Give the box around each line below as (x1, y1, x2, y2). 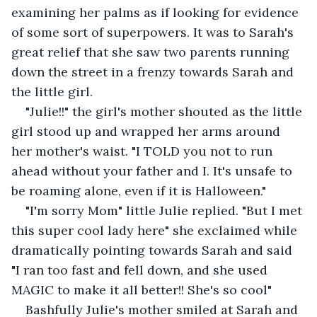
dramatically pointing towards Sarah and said (11, 241, 296, 258)
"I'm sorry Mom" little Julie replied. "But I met (25, 202, 306, 219)
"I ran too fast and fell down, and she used (11, 261, 271, 278)
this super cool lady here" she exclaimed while (11, 221, 301, 238)
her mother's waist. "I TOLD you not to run (11, 142, 276, 159)
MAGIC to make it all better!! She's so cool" (11, 281, 275, 298)
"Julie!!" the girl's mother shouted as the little (25, 103, 306, 120)
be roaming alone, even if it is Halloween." (11, 182, 270, 199)
